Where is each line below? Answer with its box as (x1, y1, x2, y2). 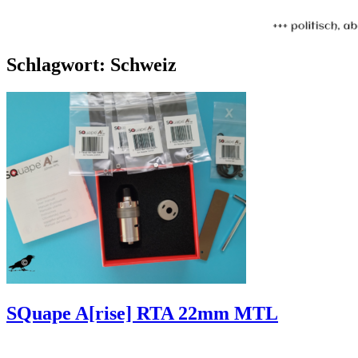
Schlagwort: (6, 54, 110, 75)
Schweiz (110, 54, 177, 75)
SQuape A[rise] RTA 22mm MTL (6, 302, 278, 324)
